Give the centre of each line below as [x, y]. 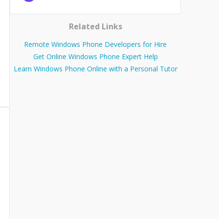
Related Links [95, 27]
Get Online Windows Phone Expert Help [95, 57]
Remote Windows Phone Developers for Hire [95, 44]
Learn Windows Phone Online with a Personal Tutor [95, 69]
